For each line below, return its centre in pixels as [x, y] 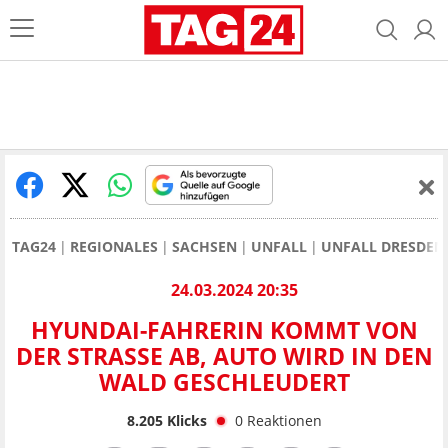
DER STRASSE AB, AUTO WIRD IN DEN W [224, 356]
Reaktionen [284, 420]
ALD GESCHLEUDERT [217, 382]
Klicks [184, 420]
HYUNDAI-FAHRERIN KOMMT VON [224, 330]
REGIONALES [114, 246]
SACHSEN [204, 246]
